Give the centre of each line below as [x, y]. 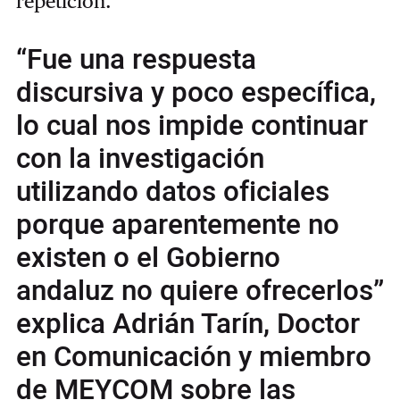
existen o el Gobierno [148, 258]
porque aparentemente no [177, 225]
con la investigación [140, 158]
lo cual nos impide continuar [192, 125]
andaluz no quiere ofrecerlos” [200, 291]
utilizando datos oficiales [172, 192]
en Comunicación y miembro [193, 357]
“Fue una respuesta [136, 59]
